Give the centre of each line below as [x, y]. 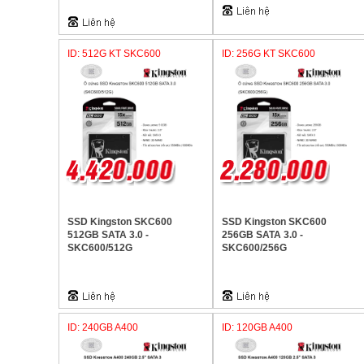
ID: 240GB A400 [103, 327]
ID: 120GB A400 [257, 327]
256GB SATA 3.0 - [262, 235]
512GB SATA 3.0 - [108, 235]
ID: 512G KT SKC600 [114, 54]
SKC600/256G [254, 248]
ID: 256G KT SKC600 [269, 54]
